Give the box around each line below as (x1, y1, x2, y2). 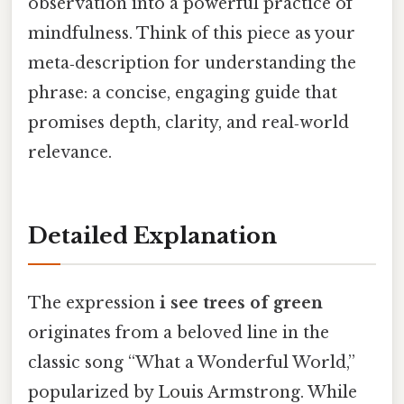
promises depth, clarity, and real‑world (28, 112, 349, 133)
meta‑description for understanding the (28, 52, 356, 73)
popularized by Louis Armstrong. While (28, 381, 357, 402)
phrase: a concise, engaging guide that (28, 82, 337, 103)
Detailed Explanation (28, 222, 277, 249)
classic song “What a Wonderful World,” (28, 352, 355, 372)
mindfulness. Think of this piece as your (28, 23, 355, 43)
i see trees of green (160, 292, 323, 313)
